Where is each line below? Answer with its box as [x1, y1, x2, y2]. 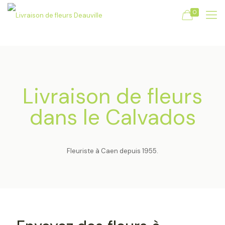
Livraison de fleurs [23, 82, 202, 110]
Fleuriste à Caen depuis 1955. [67, 147, 158, 155]
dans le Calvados [29, 103, 196, 131]
